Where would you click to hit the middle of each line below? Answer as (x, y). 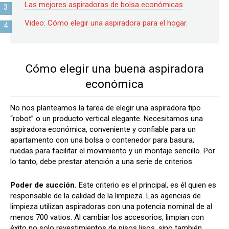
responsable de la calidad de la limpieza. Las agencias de (106, 196)
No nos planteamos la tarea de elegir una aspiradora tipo (106, 108)
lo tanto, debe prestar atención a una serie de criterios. (102, 162)
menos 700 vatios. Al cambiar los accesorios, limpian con (107, 217)
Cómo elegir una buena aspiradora (114, 68)
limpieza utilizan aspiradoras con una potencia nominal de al (111, 207)
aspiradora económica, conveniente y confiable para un (103, 130)
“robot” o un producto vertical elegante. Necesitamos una (107, 119)
